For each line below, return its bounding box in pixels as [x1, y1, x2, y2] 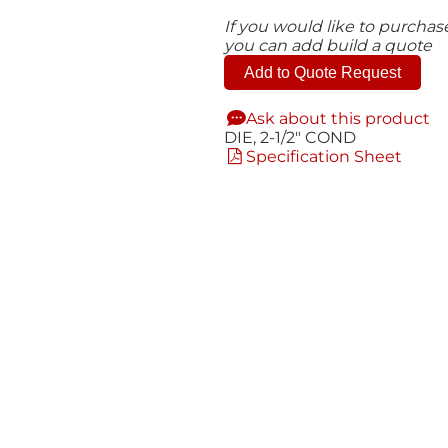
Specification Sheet [246, 146, 403, 166]
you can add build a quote [223, 35, 432, 55]
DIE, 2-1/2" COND [223, 127, 356, 147]
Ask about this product [246, 108, 431, 128]
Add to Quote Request [243, 63, 401, 81]
